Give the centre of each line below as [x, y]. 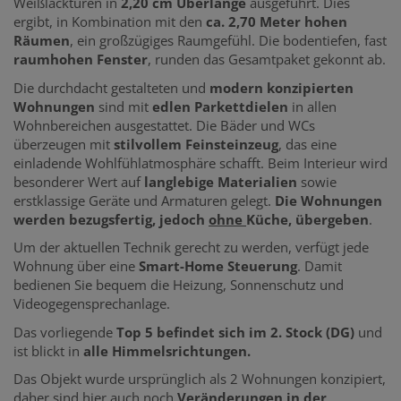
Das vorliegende [65, 332]
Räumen [42, 41]
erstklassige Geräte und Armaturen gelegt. [144, 200]
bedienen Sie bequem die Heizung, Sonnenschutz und [179, 285]
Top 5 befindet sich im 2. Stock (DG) [235, 332]
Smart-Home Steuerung [218, 266]
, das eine [307, 144]
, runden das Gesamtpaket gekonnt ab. [267, 60]
